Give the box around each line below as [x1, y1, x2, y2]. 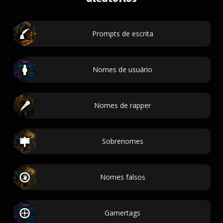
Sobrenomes [102, 136, 143, 146]
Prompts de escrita [92, 29, 153, 38]
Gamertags [105, 208, 140, 218]
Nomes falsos [100, 172, 145, 182]
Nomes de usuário [93, 65, 152, 74]
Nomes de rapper [94, 101, 151, 110]
